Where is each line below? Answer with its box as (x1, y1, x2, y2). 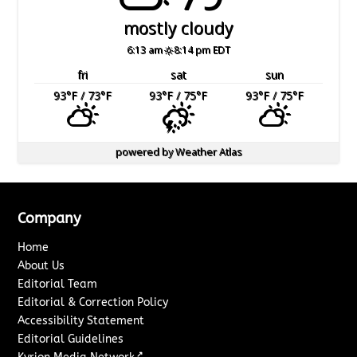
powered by (115, 145, 175, 159)
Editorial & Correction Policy (18, 295, 169, 309)
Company (18, 209, 81, 227)
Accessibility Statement (18, 313, 145, 328)
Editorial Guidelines (18, 331, 124, 346)
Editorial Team (18, 277, 98, 291)
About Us (18, 258, 65, 273)
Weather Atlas (175, 145, 242, 159)
